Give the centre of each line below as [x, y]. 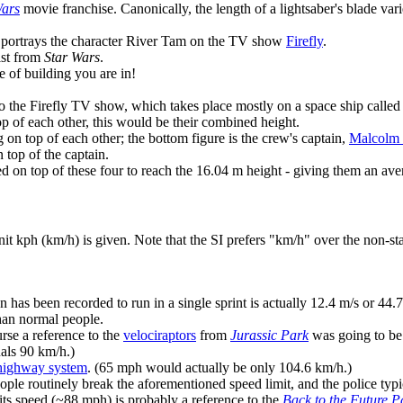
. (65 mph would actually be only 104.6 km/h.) [219, 368]
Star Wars [72, 57]
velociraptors [160, 336]
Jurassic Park [269, 336]
